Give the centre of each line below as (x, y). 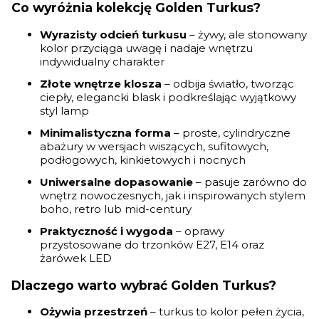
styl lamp (64, 111)
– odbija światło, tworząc (228, 84)
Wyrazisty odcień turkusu (113, 35)
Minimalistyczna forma (105, 133)
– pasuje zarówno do (250, 182)
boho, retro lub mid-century (116, 209)
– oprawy (199, 231)
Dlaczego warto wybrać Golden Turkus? (144, 285)
